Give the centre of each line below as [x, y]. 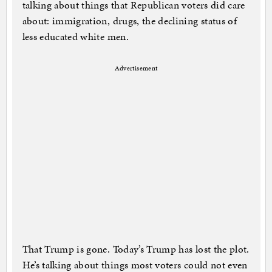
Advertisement [136, 69]
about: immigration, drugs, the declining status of [130, 21]
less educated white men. [75, 37]
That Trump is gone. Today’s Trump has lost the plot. [136, 249]
